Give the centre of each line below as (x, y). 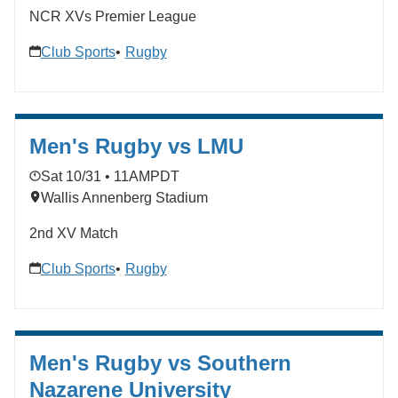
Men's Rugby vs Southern (160, 363)
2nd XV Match (74, 234)
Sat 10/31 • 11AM (95, 176)
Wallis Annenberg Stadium (124, 198)
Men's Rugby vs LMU (136, 147)
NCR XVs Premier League (113, 17)
